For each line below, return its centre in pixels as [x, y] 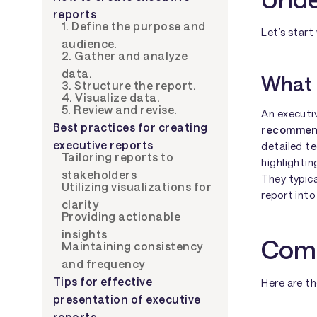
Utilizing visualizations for [137, 186]
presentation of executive [127, 299]
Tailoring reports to [117, 156]
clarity [80, 204]
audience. [89, 43]
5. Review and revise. [119, 109]
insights [84, 234]
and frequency [103, 263]
